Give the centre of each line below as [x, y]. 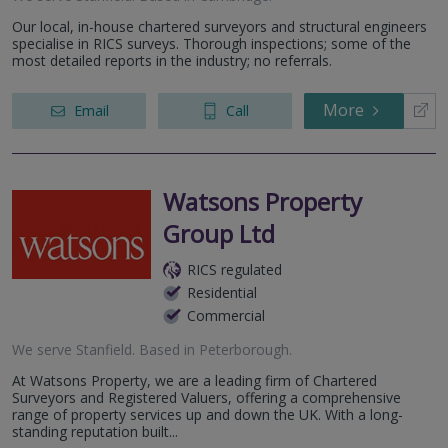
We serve [44, 350]
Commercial [226, 316]
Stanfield [104, 350]
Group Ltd [219, 234]
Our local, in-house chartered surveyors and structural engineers [219, 27]
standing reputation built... [95, 432]
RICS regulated [234, 270]
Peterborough [244, 350]
